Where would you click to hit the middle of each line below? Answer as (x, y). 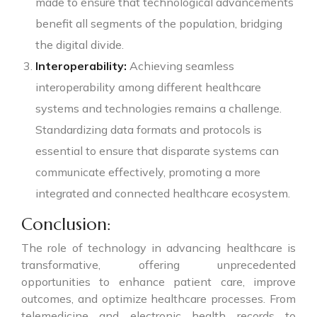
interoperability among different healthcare (148, 87)
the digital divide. (80, 44)
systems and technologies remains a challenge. (158, 108)
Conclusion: (66, 224)
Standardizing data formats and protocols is (149, 129)
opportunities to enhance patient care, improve (158, 281)
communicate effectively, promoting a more (148, 172)
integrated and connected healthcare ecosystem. (163, 193)
